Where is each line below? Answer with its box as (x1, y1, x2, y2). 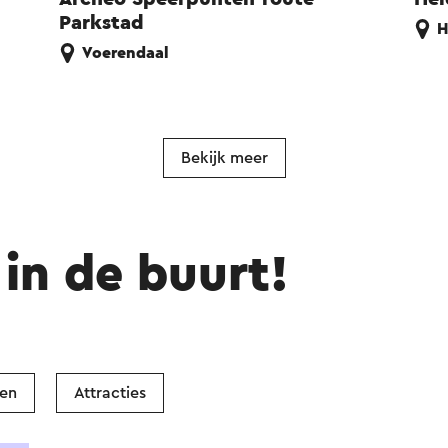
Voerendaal (82, 45, 170, 62)
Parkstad (59, 13, 145, 34)
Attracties (74, 385, 146, 402)
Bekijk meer (180, 150, 268, 167)
